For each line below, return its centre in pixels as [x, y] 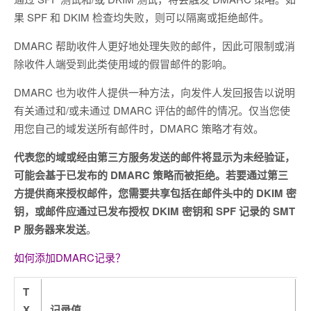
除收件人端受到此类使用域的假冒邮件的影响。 [123, 63]
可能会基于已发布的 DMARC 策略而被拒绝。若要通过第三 [151, 175]
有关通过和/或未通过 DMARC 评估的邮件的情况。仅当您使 [152, 110]
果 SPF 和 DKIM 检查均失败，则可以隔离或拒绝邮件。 [142, 17]
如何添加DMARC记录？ [70, 257]
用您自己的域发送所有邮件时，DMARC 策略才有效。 [139, 128]
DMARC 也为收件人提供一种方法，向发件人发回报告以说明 [154, 92]
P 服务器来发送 [50, 229]
